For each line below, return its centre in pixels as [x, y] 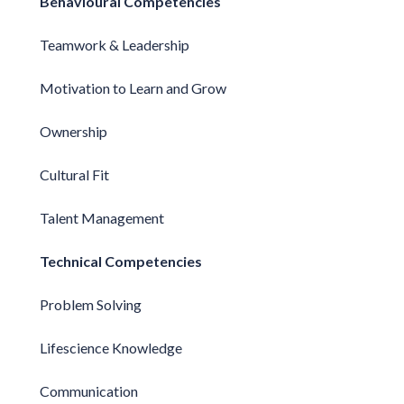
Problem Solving [90, 304]
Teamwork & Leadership [114, 44]
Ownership [73, 131]
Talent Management [101, 217]
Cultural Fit [74, 174]
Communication [88, 390]
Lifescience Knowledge [110, 347]
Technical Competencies [120, 261]
